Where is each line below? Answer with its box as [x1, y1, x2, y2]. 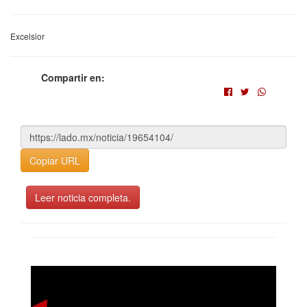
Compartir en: [41, 70, 105, 84]
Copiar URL [29, 153, 80, 167]
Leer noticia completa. [35, 190, 131, 204]
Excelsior [10, 29, 45, 42]
